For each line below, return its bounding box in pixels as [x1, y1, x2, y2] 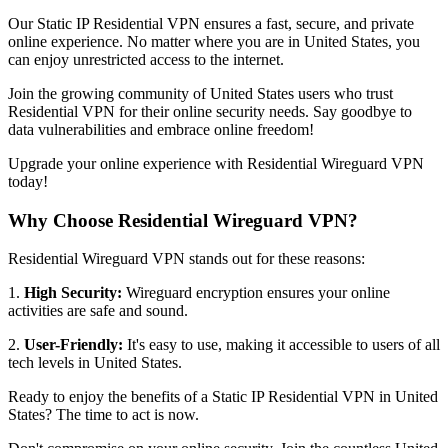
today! [8, 173, 48, 191]
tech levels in [8, 354, 94, 372]
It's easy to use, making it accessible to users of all [123, 336, 440, 354]
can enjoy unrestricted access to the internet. [8, 51, 284, 69]
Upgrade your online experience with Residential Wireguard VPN [8, 155, 424, 173]
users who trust [294, 85, 393, 103]
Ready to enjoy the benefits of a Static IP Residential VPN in [8, 388, 395, 406]
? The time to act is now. [45, 406, 199, 424]
